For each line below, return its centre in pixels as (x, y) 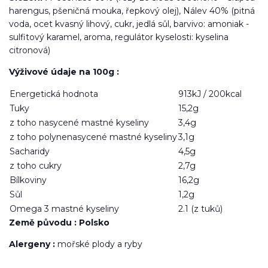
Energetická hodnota (54, 94)
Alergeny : (32, 244)
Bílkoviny (28, 180)
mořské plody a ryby (99, 244)
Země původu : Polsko (59, 222)
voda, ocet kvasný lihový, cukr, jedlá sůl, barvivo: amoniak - (129, 24)
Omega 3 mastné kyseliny (64, 208)
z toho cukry (36, 165)
